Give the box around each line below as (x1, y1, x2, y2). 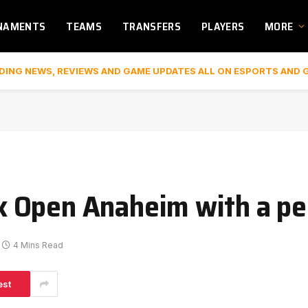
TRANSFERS (122, 17, 181, 35)
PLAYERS (201, 17, 245, 35)
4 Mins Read (12, 240, 63, 251)
